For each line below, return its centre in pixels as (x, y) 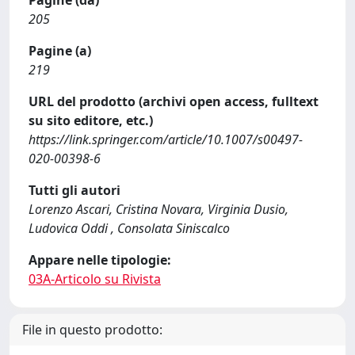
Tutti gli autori (74, 190)
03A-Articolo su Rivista (95, 279)
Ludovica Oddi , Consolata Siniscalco (129, 228)
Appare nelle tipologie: (100, 260)
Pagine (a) (60, 51)
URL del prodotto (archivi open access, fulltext (174, 101)
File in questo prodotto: (92, 330)
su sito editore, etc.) (91, 120)
